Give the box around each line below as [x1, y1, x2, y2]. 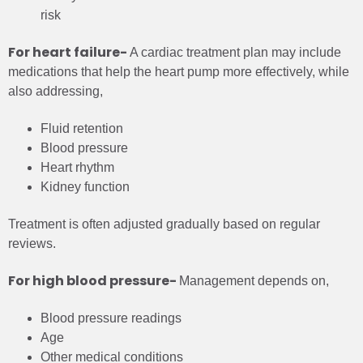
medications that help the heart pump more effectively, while [8, 64, 349, 79]
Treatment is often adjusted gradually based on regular [8, 216, 320, 231]
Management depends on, [179, 273, 329, 288]
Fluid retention [41, 121, 123, 135]
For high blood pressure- [8, 271, 179, 290]
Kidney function [41, 179, 130, 194]
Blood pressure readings [41, 310, 181, 325]
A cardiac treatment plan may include [130, 45, 341, 59]
